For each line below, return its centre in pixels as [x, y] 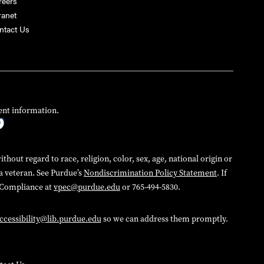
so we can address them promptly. [164, 219]
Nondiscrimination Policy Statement [150, 173]
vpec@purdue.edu [87, 187]
